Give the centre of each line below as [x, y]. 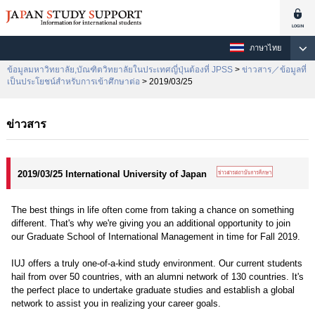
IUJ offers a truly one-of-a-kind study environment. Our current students [156, 263]
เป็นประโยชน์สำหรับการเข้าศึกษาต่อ [73, 82]
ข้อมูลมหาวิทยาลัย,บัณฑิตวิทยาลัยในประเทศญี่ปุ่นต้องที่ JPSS [120, 70]
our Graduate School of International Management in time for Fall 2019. [155, 237]
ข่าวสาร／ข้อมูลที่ [274, 70]
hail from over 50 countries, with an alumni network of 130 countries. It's [157, 277]
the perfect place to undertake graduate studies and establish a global [153, 290]
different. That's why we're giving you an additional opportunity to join [150, 223]
